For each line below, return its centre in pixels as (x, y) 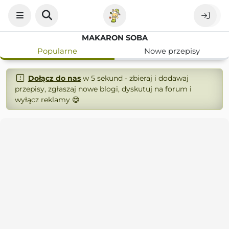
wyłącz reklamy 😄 (47, 100)
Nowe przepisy (172, 51)
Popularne (57, 51)
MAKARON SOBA (114, 38)
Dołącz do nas (54, 78)
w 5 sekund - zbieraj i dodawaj (134, 78)
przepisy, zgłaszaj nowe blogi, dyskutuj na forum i (103, 89)
